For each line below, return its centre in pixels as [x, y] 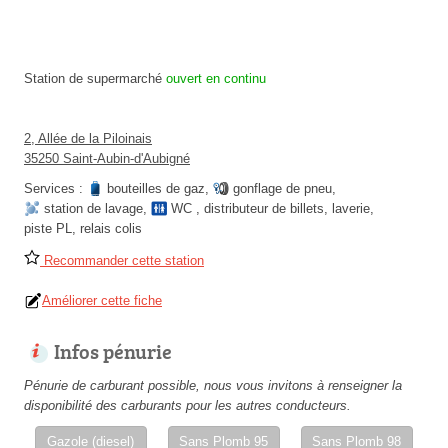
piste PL [48, 228]
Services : [55, 188]
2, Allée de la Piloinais [88, 138]
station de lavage [93, 208]
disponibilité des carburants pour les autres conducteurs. [187, 405]
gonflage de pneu [282, 188]
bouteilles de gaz [156, 188]
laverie [351, 208]
